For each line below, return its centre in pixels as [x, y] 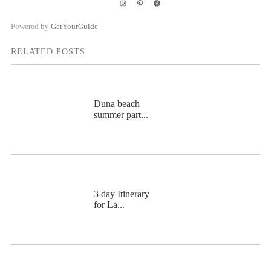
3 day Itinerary [121, 194]
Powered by [31, 26]
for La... [109, 204]
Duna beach [116, 103]
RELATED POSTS [48, 51]
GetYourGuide [74, 26]
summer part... [121, 114]
